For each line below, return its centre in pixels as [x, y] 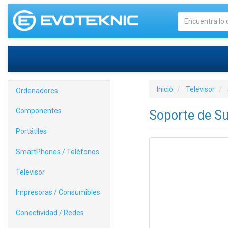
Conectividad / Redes [50, 213]
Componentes [39, 111]
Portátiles [31, 131]
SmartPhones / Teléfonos [58, 152]
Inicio [165, 89]
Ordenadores [37, 91]
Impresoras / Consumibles [58, 192]
